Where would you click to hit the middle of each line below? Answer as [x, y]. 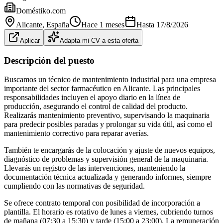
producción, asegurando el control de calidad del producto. [96, 107]
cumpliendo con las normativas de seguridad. [74, 186]
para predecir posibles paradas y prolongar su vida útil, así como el [108, 124]
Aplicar [30, 40]
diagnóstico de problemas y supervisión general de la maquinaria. [106, 159]
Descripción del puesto [49, 60]
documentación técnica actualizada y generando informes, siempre [108, 177]
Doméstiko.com [41, 10]
